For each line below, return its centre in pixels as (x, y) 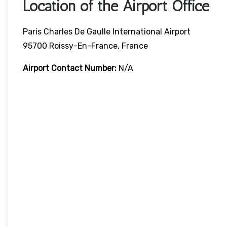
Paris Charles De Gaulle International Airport (107, 32)
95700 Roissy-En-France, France (85, 46)
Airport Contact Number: (70, 68)
